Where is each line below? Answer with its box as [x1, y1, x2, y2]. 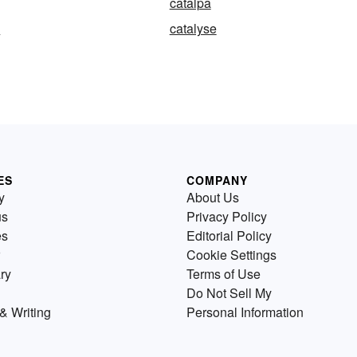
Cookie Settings [186, 245, 277, 265]
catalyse [169, 19, 217, 38]
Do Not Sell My [186, 284, 272, 303]
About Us [186, 188, 239, 207]
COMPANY [186, 172, 248, 189]
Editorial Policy [186, 226, 272, 245]
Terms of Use [186, 265, 261, 284]
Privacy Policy [186, 207, 267, 226]
